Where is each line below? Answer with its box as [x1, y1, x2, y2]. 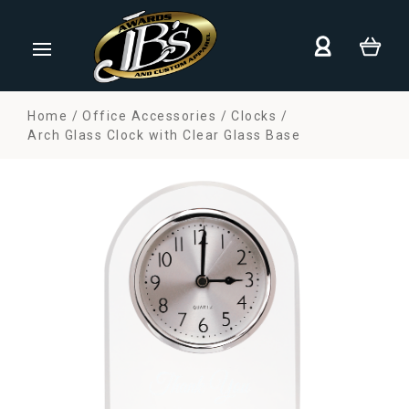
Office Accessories [82, 109, 216, 123]
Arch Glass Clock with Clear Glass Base [27, 128, 300, 142]
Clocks [231, 109, 277, 123]
